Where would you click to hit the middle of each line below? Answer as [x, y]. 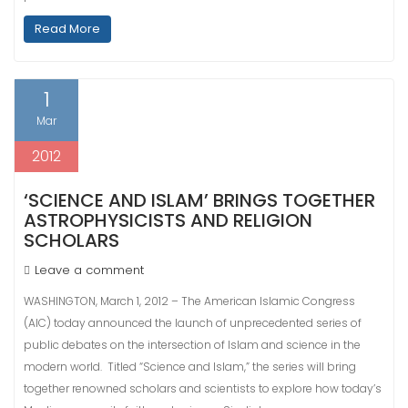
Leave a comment [89, 270]
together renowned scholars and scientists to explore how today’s [203, 388]
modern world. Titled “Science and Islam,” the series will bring [190, 367]
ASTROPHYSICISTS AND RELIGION [168, 220]
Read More [67, 29]
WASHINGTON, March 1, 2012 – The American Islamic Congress [189, 301]
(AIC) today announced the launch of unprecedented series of [193, 323]
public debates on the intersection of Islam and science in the [192, 345]
